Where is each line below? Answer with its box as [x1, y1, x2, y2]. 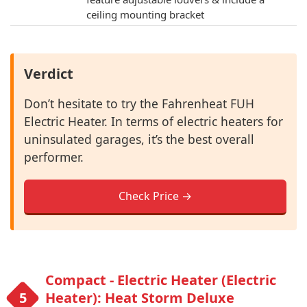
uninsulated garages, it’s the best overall [24, 130, 254, 147]
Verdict [24, 64, 73, 83]
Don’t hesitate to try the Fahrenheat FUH [24, 95, 254, 112]
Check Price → [119, 188, 192, 204]
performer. [24, 148, 84, 165]
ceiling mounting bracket [86, 7, 204, 21]
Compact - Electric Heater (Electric [45, 270, 276, 289]
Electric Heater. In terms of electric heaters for [24, 112, 283, 130]
